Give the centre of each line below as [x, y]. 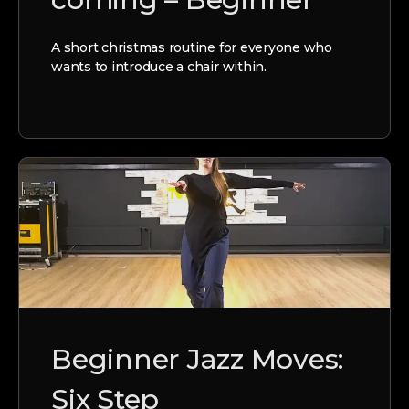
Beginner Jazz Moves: [198, 360]
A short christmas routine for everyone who [192, 47]
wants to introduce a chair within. [159, 66]
